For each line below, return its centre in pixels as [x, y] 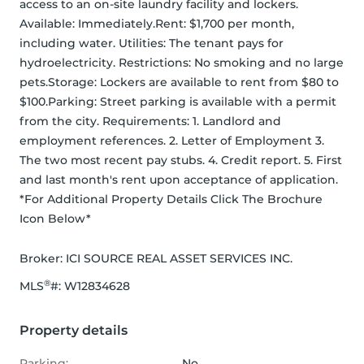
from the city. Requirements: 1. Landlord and [150, 121]
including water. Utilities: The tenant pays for [152, 43]
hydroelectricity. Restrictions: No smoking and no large [182, 63]
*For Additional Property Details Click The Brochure [171, 199]
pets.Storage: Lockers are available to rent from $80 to [179, 82]
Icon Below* [55, 219]
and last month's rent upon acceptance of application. [179, 180]
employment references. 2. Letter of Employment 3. [172, 141]
